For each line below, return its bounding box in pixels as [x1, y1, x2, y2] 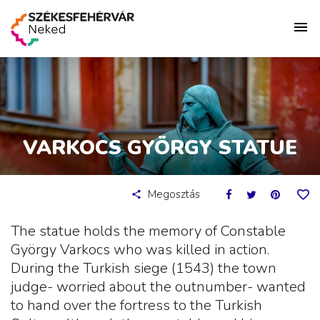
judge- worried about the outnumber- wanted [11, 277, 306, 297]
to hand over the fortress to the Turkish [11, 296, 262, 316]
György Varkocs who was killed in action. [11, 240, 269, 260]
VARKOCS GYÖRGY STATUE [23, 134, 297, 161]
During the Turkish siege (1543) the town [11, 259, 276, 279]
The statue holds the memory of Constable [11, 221, 286, 241]
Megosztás [148, 187, 201, 201]
